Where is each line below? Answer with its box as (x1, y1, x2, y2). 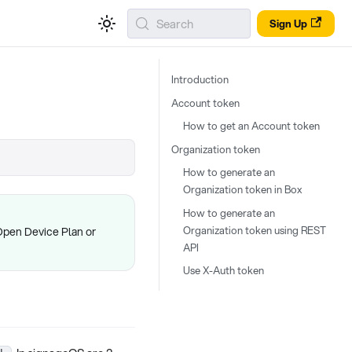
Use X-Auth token (183, 263, 264, 277)
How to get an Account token (183, 119, 320, 133)
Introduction (171, 72, 229, 86)
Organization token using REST (183, 222, 326, 237)
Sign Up (269, 16, 307, 31)
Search (156, 14, 193, 32)
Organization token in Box (183, 182, 302, 196)
